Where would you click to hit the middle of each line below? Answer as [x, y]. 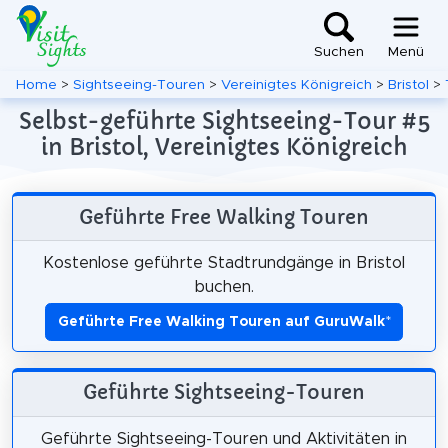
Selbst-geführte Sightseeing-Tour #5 [224, 121]
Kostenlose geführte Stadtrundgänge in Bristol [224, 262]
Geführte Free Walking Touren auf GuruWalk [221, 321]
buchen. [224, 286]
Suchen [339, 52]
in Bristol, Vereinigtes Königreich [224, 147]
